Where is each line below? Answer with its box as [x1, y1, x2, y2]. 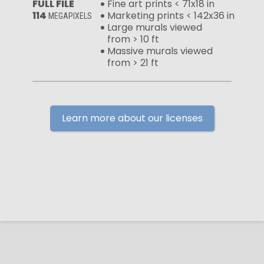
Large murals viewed [107, 20, 202, 34]
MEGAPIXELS [48, 11, 92, 21]
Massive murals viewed [107, 44, 213, 58]
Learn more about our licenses [61, 111, 203, 125]
